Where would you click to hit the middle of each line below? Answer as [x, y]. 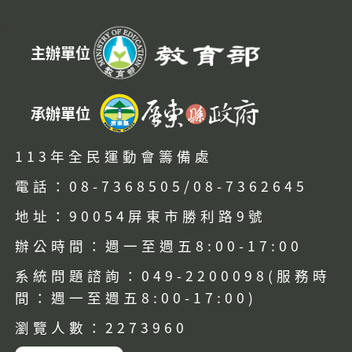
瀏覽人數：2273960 [101, 327]
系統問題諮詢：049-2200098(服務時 [172, 275]
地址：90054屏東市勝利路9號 [140, 215]
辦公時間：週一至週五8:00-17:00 [158, 245]
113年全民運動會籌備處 [114, 156]
